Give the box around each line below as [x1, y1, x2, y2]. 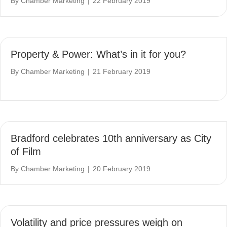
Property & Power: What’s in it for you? [11, 48, 186, 60]
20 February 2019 [93, 164, 150, 173]
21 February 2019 [93, 67, 150, 75]
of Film [11, 145, 41, 157]
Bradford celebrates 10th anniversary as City [11, 132, 211, 144]
